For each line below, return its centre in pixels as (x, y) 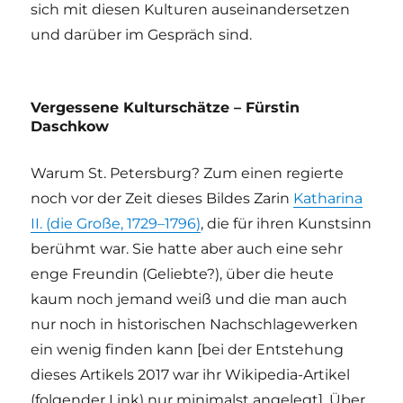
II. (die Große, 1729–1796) (116, 224)
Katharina (328, 199)
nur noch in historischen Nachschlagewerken (195, 325)
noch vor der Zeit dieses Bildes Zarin (162, 199)
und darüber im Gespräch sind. (142, 35)
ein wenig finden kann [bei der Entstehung (188, 350)
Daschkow (70, 127)
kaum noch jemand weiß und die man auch (189, 300)
